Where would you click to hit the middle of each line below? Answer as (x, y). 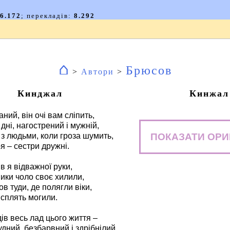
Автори (97, 72)
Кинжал (209, 93)
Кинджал (40, 93)
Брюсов (149, 70)
